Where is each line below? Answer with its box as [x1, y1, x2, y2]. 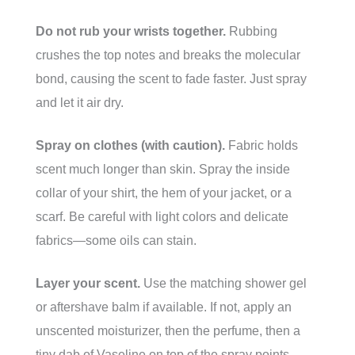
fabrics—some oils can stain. [36, 234, 197, 248]
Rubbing [226, 25, 277, 39]
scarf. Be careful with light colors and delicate [36, 210, 288, 224]
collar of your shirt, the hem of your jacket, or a [36, 186, 292, 200]
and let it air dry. [36, 96, 124, 110]
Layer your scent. [36, 277, 140, 291]
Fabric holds [225, 139, 298, 153]
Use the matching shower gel [140, 277, 307, 291]
